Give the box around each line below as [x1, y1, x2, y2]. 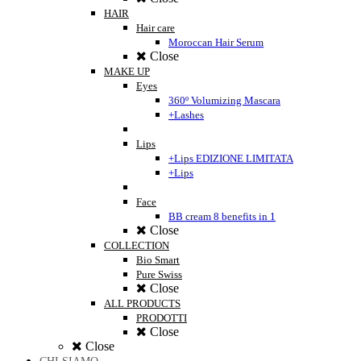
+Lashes [168, 109, 204, 122]
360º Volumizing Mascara [168, 94, 280, 107]
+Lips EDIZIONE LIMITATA [168, 152, 293, 165]
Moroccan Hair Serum [168, 36, 263, 49]
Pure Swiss [136, 268, 182, 281]
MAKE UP [104, 65, 150, 78]
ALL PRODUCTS [104, 297, 180, 310]
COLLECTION [104, 239, 169, 252]
